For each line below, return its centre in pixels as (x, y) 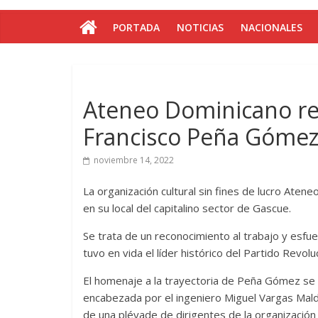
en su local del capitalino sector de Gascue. (187, 208)
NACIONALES (272, 27)
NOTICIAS (200, 27)
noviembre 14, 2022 (134, 160)
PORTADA (136, 27)
